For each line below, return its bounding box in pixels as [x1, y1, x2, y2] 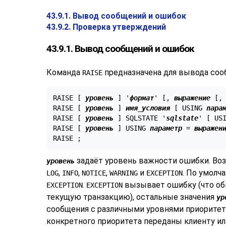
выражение [174, 94, 210, 102]
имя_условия [125, 104, 170, 112]
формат [129, 94, 154, 102]
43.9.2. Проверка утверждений [46, 22, 166, 32]
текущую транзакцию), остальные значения [46, 192, 216, 202]
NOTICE [82, 168, 106, 177]
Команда [46, 67, 82, 77]
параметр [149, 124, 182, 133]
